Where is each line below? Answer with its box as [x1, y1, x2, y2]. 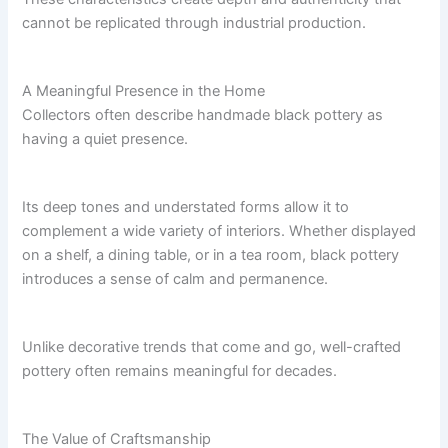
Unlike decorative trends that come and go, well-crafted [22, 338, 402, 357]
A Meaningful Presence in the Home [22, 82, 266, 101]
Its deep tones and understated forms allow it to [22, 198, 350, 217]
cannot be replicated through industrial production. [22, 14, 367, 33]
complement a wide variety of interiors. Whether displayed [22, 222, 417, 241]
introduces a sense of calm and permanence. [22, 270, 329, 289]
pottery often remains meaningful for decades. [22, 362, 338, 381]
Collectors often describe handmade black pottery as [22, 106, 384, 125]
